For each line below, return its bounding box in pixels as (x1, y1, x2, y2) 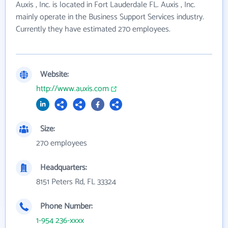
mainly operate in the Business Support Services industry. (16, 10, 204, 24)
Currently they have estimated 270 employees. (16, 22, 170, 36)
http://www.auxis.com (36, 81, 109, 96)
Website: (40, 67, 69, 81)
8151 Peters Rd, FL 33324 (36, 175, 116, 189)
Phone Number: (40, 199, 93, 213)
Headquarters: (40, 160, 87, 175)
